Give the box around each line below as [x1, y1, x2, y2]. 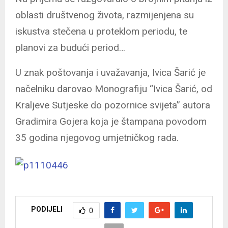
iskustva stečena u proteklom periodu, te [15, 25, 187, 37]
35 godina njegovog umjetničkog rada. [15, 131, 179, 144]
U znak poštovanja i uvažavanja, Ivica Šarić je [15, 66, 206, 78]
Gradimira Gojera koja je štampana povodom [15, 115, 207, 127]
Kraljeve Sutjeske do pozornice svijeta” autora [15, 99, 210, 111]
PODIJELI [31, 205, 63, 214]
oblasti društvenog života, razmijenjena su [15, 9, 194, 21]
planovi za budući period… [15, 41, 125, 53]
